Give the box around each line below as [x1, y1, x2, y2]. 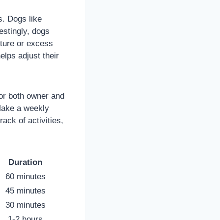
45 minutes [5, 186, 46, 195]
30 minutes [5, 200, 46, 210]
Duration [8, 157, 42, 167]
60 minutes [5, 171, 46, 181]
